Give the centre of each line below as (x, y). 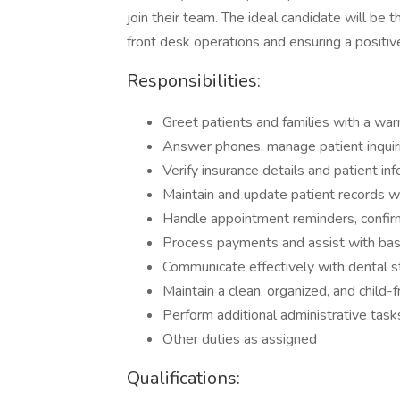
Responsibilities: (194, 81)
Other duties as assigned (240, 339)
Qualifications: (183, 378)
